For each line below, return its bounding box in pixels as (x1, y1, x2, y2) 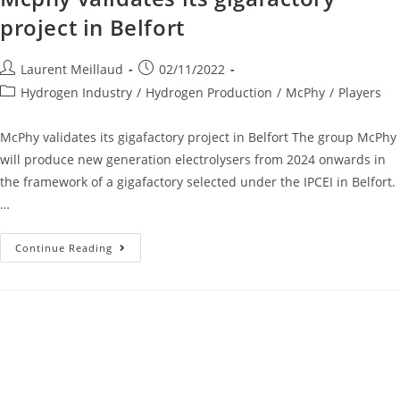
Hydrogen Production (146, 83, 272, 101)
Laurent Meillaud (21, 60, 123, 78)
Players (338, 83, 381, 101)
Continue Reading (15, 240, 112, 254)
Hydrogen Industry (21, 83, 132, 101)
